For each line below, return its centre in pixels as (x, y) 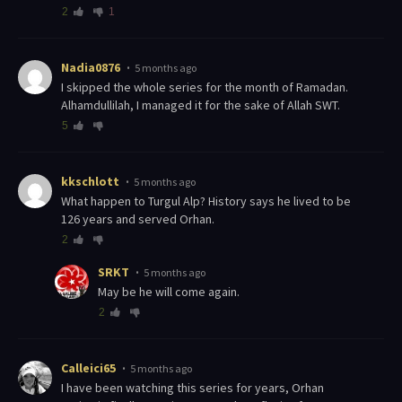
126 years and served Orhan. (138, 219)
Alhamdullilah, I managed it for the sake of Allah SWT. (201, 105)
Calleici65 (88, 368)
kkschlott (90, 182)
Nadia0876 (91, 68)
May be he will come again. (173, 292)
